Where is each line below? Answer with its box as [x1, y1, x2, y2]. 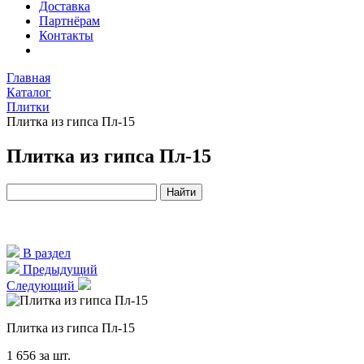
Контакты [39, 28, 93, 42]
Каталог [6, 85, 51, 99]
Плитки [6, 100, 50, 114]
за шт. [39, 348, 71, 362]
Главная [6, 71, 50, 84]
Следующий [6, 278, 78, 292]
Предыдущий [19, 262, 97, 276]
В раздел [19, 245, 71, 260]
